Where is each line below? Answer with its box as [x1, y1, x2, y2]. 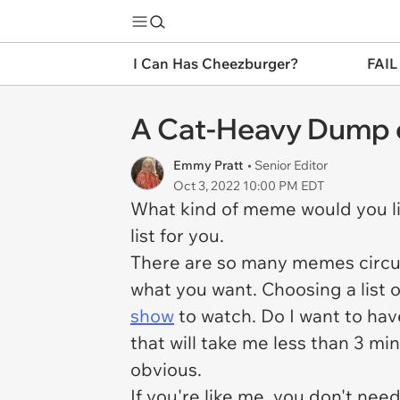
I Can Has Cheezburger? [133, 54, 298, 72]
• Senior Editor [247, 157, 328, 173]
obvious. [130, 358, 206, 380]
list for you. [130, 224, 224, 246]
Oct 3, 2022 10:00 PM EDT [173, 178, 324, 194]
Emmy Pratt [173, 157, 243, 173]
